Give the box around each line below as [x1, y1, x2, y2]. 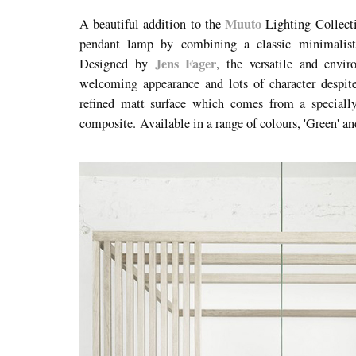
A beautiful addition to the [79, 14, 226, 33]
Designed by [79, 54, 155, 72]
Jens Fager [154, 53, 217, 73]
